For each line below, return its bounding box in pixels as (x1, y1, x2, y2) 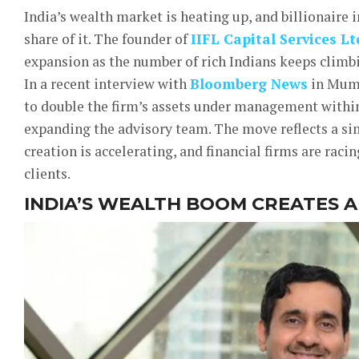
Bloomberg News (190, 75, 308, 93)
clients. (24, 164, 71, 183)
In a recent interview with (24, 75, 190, 93)
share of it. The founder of (24, 30, 191, 48)
